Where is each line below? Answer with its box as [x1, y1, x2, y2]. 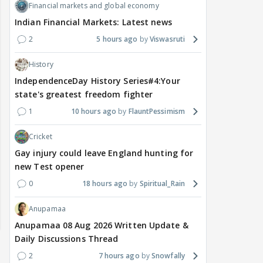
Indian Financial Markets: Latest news [15, 16, 172, 28]
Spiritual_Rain [139, 178, 185, 189]
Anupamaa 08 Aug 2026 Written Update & [15, 220, 188, 231]
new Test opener [15, 161, 85, 173]
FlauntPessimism [128, 106, 185, 117]
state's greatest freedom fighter [15, 89, 153, 100]
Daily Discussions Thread [15, 233, 119, 245]
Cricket [29, 131, 52, 142]
